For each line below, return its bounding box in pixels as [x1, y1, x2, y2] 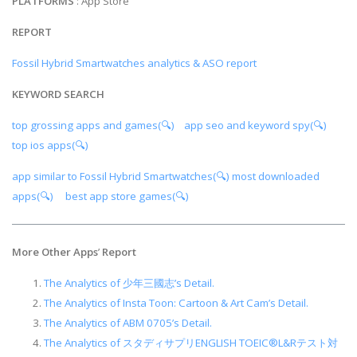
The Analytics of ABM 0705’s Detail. [44, 315, 212, 330]
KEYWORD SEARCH [12, 87, 104, 102]
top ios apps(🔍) [12, 138, 96, 153]
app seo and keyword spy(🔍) [184, 118, 329, 133]
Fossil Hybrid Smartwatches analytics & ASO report [12, 56, 257, 71]
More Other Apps [12, 244, 98, 259]
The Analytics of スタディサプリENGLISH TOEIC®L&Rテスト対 [44, 335, 338, 350]
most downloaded [232, 169, 320, 184]
